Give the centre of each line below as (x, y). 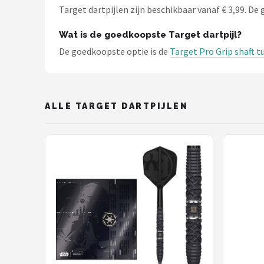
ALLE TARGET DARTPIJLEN (117, 106)
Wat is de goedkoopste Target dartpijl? (150, 35)
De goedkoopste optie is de (114, 51)
